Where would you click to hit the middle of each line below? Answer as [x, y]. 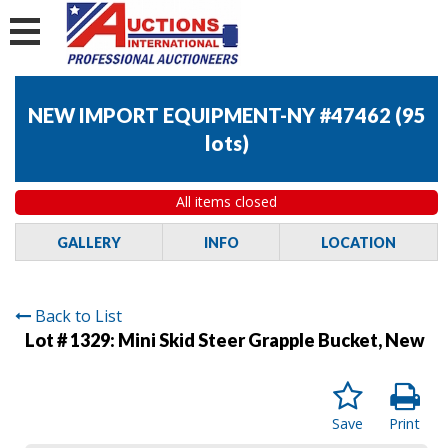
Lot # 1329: [71, 339]
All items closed [226, 202]
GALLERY [88, 242]
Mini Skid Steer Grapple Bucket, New [271, 339]
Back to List [78, 315]
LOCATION [359, 242]
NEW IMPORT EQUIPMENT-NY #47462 [209, 115]
